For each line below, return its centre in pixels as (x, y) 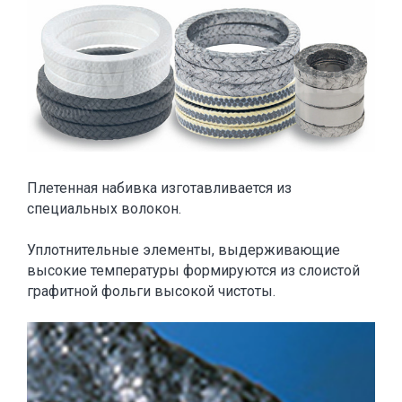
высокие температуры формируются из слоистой (193, 271)
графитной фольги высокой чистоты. (151, 292)
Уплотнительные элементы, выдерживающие (184, 250)
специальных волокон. (104, 209)
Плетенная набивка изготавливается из (159, 188)
